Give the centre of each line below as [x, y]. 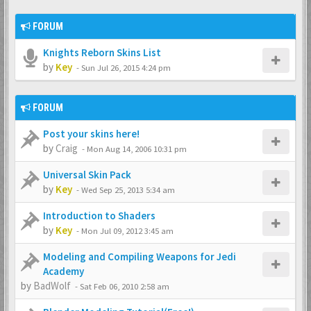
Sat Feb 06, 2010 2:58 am [125, 286]
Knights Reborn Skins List [102, 52]
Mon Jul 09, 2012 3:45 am [127, 230]
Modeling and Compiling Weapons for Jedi [140, 257]
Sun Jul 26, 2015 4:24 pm [126, 67]
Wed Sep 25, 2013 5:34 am [128, 190]
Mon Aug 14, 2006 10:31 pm [137, 149]
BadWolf [52, 286]
